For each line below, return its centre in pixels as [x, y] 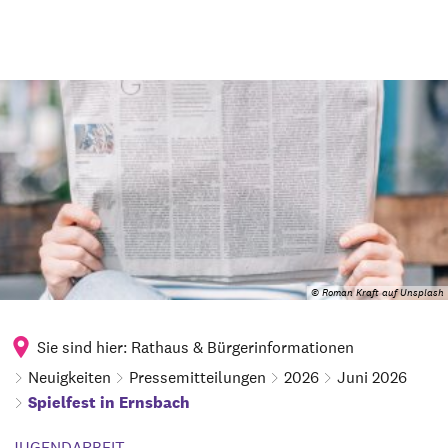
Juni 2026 [372, 377]
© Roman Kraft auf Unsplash [377, 293]
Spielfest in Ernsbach [109, 402]
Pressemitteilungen [197, 377]
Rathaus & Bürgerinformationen [242, 347]
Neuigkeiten [69, 377]
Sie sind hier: [82, 347]
